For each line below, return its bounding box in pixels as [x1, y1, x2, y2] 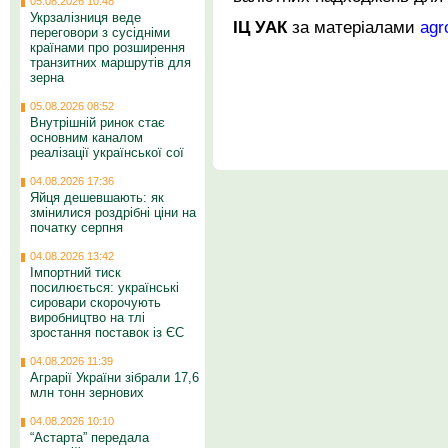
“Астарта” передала [30, 430, 149, 445]
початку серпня [30, 220, 123, 235]
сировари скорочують [30, 295, 161, 310]
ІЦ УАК [233, 16, 287, 37]
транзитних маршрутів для [30, 55, 191, 70]
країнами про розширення [30, 40, 185, 55]
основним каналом [30, 130, 143, 145]
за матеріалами [287, 16, 420, 37]
